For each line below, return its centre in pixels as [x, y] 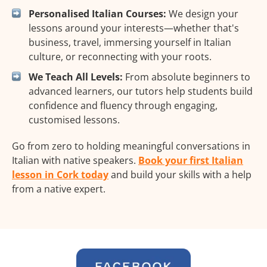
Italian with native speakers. [75, 161]
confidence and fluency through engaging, [123, 106]
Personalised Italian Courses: [97, 14]
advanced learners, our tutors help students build [141, 91]
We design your [202, 14]
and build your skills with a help [180, 175]
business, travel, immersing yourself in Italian [130, 43]
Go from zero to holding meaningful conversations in [131, 146]
